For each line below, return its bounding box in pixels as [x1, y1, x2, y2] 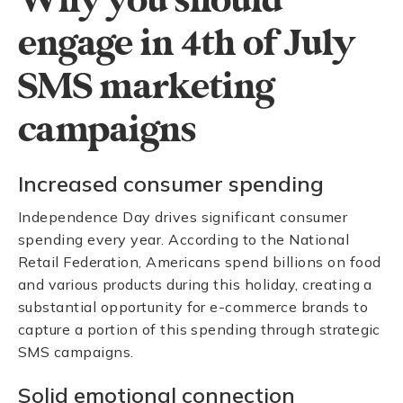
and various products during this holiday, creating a [18, 275, 372, 293]
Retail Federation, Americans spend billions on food [18, 253, 381, 271]
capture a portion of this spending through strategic [18, 320, 381, 338]
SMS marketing [18, 65, 274, 110]
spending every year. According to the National [18, 230, 350, 248]
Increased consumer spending [18, 170, 324, 197]
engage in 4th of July [18, 22, 354, 67]
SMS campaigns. [18, 343, 134, 361]
